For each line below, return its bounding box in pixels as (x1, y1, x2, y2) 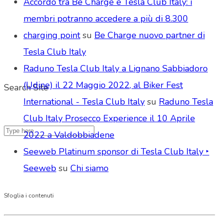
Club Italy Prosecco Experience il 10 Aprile (23, 112, 195, 124)
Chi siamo (70, 162, 109, 174)
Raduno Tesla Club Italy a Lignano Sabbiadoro (23, 62, 208, 74)
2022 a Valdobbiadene (23, 129, 114, 141)
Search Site (4, 82, 48, 93)
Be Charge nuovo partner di (94, 29, 205, 41)
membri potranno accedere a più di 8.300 (23, 12, 188, 24)
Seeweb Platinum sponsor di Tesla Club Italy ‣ (23, 145, 209, 157)
